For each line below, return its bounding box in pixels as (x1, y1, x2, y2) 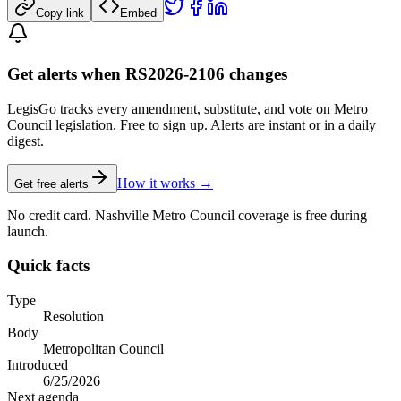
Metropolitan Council (43, 341, 164, 356)
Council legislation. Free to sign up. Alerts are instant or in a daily (7, 116, 376, 132)
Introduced (7, 357, 68, 372)
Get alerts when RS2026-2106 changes (7, 64, 287, 83)
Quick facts (7, 256, 90, 276)
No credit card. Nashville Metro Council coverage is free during (7, 207, 367, 223)
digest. (7, 132, 44, 149)
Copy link (36, 6, 84, 21)
